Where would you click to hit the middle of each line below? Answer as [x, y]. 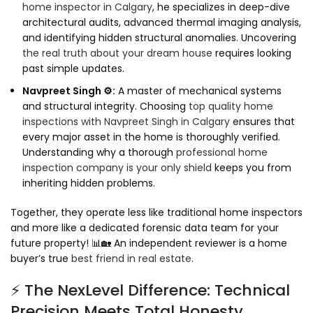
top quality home [231, 107]
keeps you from [252, 168]
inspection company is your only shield [117, 168]
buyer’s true [41, 259]
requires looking [252, 53]
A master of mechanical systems [198, 91]
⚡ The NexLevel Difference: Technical [150, 291]
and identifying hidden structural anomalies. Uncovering [159, 38]
